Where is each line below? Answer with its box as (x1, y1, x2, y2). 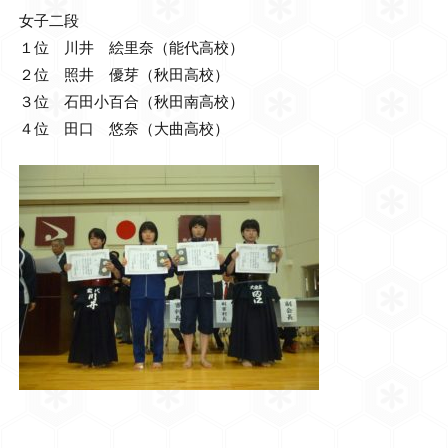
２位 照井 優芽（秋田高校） (18, 65, 229, 84)
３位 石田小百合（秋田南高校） (18, 92, 244, 111)
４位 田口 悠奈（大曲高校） (18, 119, 229, 138)
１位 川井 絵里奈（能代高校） (18, 38, 244, 57)
